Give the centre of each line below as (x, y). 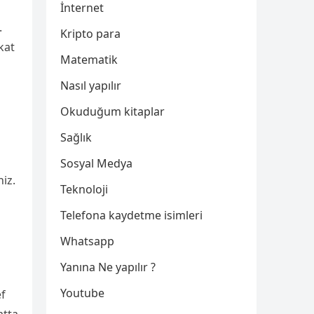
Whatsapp (87, 241)
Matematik (89, 60)
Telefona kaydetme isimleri (131, 215)
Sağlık (76, 137)
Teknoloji (84, 189)
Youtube (82, 293)
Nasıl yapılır (91, 86)
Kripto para (90, 34)
